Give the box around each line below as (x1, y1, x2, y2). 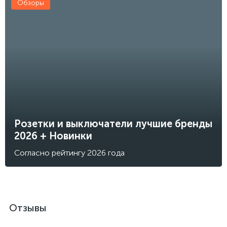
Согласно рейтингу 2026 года (14, 148, 125, 158)
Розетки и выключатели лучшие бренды (14, 118, 212, 130)
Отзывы (9, 202, 47, 214)
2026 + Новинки (14, 130, 92, 142)
